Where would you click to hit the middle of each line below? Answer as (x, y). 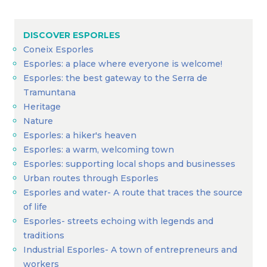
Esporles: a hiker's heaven (80, 135)
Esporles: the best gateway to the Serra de (115, 78)
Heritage (42, 107)
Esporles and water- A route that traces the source (133, 193)
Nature (38, 121)
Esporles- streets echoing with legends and (118, 221)
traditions (44, 235)
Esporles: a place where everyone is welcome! (123, 64)
